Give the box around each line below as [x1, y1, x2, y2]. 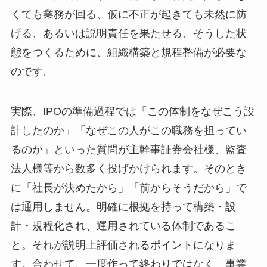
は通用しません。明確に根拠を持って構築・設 [10, 201, 236, 213]
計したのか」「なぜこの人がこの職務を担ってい [10, 125, 247, 137]
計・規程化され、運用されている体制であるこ [10, 220, 236, 232]
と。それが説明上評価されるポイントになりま [10, 239, 236, 252]
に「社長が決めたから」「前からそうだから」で [10, 182, 247, 194]
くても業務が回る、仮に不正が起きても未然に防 [10, 8, 247, 20]
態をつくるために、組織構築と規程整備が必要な [10, 46, 247, 58]
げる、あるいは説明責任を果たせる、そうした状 [10, 27, 247, 39]
